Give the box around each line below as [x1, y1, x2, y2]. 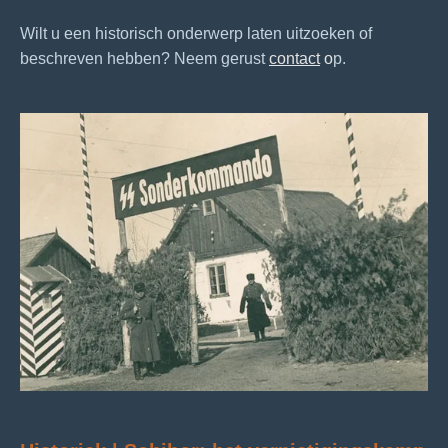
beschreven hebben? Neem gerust [20, 50, 269, 67]
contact [269, 50, 320, 67]
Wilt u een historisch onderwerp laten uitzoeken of [20, 25, 372, 42]
